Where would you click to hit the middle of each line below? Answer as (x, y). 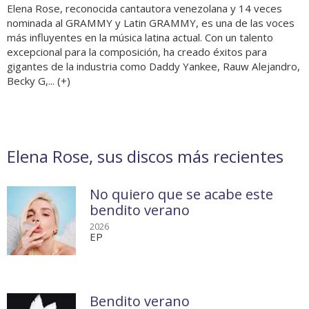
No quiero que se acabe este (181, 195)
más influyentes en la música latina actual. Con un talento (140, 38)
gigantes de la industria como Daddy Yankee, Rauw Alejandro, (153, 67)
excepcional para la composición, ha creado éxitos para (137, 52)
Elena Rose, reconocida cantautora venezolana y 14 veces (144, 9)
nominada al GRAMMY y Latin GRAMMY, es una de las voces (151, 23)
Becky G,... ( (34, 81)
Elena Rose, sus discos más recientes (145, 157)
